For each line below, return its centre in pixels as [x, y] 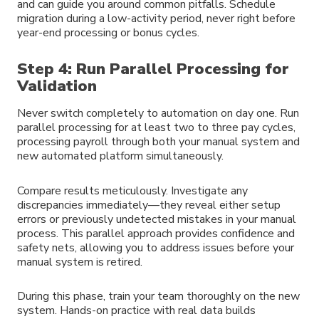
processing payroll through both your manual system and [158, 141]
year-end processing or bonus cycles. [108, 32]
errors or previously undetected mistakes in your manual [157, 219]
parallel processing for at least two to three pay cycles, [156, 127]
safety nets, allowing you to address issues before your [156, 247]
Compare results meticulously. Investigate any [132, 190]
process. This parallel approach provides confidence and [156, 233]
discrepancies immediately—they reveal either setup [149, 205]
